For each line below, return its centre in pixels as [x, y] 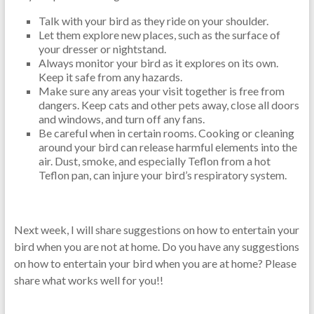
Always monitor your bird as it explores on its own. [158, 63]
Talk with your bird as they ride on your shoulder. [153, 21]
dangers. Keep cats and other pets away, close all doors [169, 105]
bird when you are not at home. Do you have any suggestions [156, 246]
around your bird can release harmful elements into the [168, 147]
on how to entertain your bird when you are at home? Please [155, 263]
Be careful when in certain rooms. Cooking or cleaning [166, 133]
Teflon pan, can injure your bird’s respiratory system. [162, 175]
